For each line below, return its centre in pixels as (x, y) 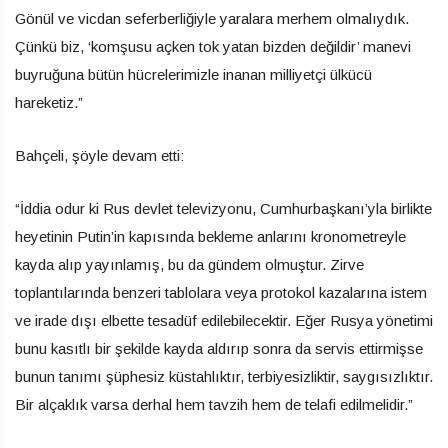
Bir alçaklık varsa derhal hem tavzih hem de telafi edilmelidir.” (214, 405)
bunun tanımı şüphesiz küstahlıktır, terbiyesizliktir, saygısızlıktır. (224, 377)
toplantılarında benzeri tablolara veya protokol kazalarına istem (221, 293)
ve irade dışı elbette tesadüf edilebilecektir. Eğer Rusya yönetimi (224, 321)
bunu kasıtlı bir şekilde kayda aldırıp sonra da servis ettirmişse (219, 349)
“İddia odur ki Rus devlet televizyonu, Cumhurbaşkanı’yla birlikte (223, 209)
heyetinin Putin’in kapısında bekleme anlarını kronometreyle (210, 237)
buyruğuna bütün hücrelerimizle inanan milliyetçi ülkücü (193, 75)
